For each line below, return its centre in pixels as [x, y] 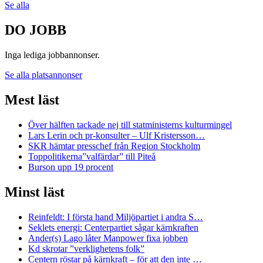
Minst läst [35, 192]
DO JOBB [36, 30]
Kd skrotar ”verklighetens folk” [86, 248]
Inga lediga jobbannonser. [52, 55]
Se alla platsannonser [43, 75]
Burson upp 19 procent [71, 167]
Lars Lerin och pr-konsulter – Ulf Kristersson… [117, 136]
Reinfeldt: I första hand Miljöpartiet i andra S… [116, 217]
